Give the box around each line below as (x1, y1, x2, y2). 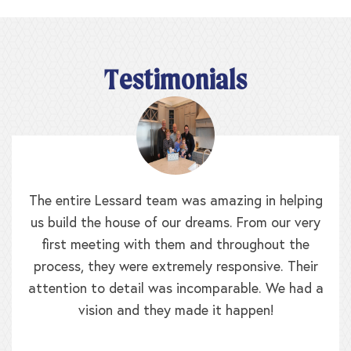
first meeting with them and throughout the (42, 238, 309, 253)
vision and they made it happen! (78, 304, 273, 319)
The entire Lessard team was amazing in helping (28, 194, 323, 209)
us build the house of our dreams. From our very (31, 216, 320, 231)
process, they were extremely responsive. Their (33, 260, 318, 275)
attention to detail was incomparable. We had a (27, 282, 324, 297)
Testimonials (103, 63, 248, 97)
